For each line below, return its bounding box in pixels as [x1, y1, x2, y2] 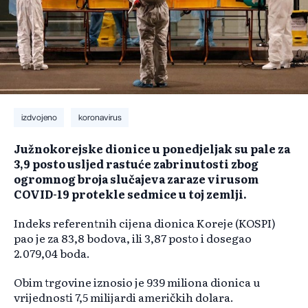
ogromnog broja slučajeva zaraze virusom [14, 170, 258, 188]
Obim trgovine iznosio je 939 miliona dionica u [14, 274, 260, 291]
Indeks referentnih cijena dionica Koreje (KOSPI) [14, 214, 276, 232]
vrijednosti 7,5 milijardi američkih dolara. [14, 289, 234, 306]
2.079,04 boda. [14, 245, 90, 262]
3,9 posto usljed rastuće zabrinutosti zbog [14, 155, 258, 173]
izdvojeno [21, 113, 57, 122]
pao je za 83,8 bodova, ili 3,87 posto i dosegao [14, 230, 252, 247]
